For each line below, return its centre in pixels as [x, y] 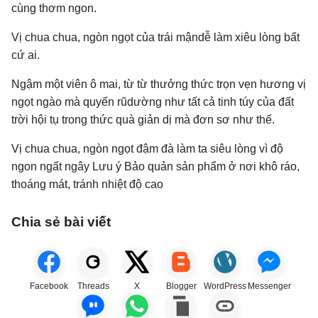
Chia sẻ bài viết [61, 222]
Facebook [49, 286]
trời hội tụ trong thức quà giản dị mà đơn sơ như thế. [143, 120]
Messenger [269, 286]
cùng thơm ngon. [54, 8]
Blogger [181, 286]
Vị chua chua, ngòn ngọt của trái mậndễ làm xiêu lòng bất [155, 37]
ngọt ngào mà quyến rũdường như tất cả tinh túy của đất [153, 102]
